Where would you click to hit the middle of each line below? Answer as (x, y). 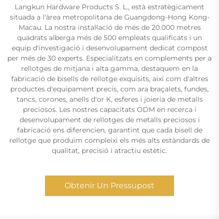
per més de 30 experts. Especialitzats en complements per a (109, 58)
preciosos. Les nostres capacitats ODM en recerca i (109, 109)
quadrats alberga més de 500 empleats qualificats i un (109, 37)
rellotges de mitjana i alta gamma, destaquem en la (109, 68)
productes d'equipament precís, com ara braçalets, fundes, (109, 89)
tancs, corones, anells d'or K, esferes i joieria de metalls (109, 99)
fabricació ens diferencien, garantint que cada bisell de (109, 130)
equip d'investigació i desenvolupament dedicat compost (109, 48)
